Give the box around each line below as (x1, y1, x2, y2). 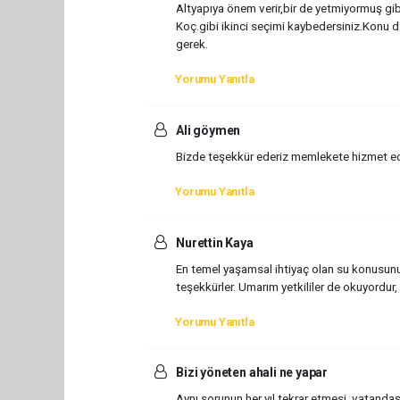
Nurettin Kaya (173, 235, 254, 250)
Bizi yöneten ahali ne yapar (173, 365, 329, 380)
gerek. (175, 36, 208, 51)
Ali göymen (173, 122, 241, 137)
